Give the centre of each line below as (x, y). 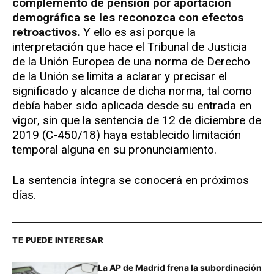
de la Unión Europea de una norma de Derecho (131, 62)
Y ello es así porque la (138, 32)
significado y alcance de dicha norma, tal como (132, 91)
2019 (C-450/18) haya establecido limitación (127, 135)
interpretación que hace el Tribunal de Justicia (130, 47)
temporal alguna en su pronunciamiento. (114, 150)
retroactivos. (46, 32)
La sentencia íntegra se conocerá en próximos (131, 180)
